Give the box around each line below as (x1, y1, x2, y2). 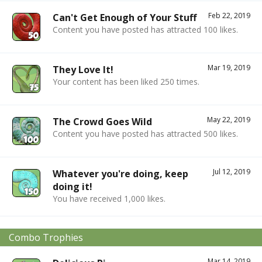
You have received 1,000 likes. (53, 192, 166, 204)
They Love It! (53, 63, 113, 76)
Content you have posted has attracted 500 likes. (53, 127, 238, 139)
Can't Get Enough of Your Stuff (53, 11, 196, 24)
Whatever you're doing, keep (53, 167, 188, 180)
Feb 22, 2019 (208, 10, 250, 20)
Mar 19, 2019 (208, 62, 250, 73)
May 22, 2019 (207, 114, 250, 125)
